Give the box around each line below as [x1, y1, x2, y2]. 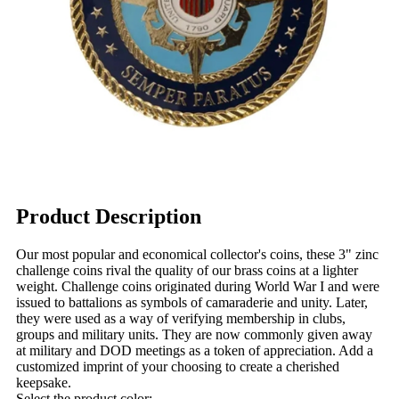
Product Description [16, 204, 201, 228]
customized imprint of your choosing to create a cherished [16, 358, 339, 374]
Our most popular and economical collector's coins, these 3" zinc [16, 246, 379, 262]
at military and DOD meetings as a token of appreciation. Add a [16, 342, 373, 358]
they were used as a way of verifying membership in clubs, [16, 310, 346, 326]
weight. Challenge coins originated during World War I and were [16, 278, 379, 294]
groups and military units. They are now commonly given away [16, 326, 372, 342]
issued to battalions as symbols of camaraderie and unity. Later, [16, 294, 368, 310]
